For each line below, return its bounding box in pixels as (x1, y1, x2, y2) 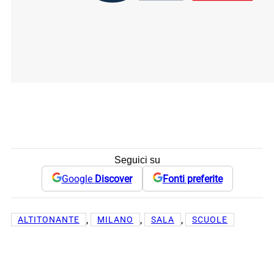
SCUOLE (192, 215, 228, 225)
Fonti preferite (162, 172, 223, 185)
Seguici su (114, 155, 160, 166)
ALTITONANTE (18, 215, 80, 225)
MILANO (97, 215, 133, 225)
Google (61, 172, 95, 185)
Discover (94, 172, 132, 185)
